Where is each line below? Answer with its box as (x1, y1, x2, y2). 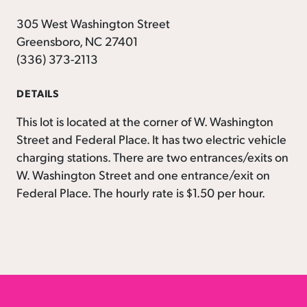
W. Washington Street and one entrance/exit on (16, 166, 270, 182)
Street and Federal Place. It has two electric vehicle (16, 130, 286, 147)
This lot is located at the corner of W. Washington (16, 112, 273, 129)
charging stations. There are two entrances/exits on (16, 148, 288, 164)
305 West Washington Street (16, 15, 170, 32)
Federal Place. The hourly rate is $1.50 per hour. (16, 184, 265, 200)
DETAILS (16, 86, 60, 101)
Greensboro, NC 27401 (16, 33, 138, 49)
